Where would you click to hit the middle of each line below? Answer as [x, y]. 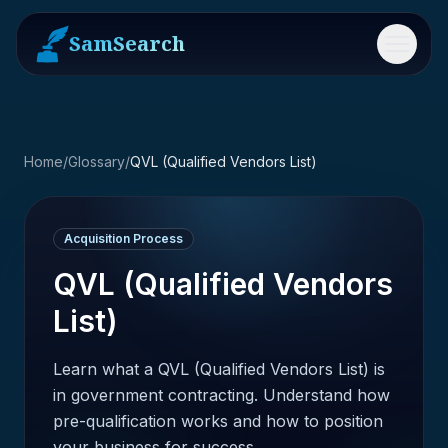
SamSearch [127, 43]
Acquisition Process [123, 238]
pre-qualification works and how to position [218, 421]
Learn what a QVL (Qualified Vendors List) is [219, 369]
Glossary [96, 161]
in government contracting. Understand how [221, 395]
